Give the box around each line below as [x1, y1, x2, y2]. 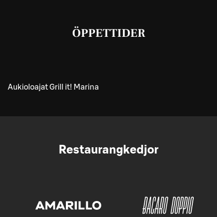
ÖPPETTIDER [72, 25, 145, 41]
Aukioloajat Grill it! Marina [8, 83, 99, 91]
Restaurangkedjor [59, 144, 158, 156]
